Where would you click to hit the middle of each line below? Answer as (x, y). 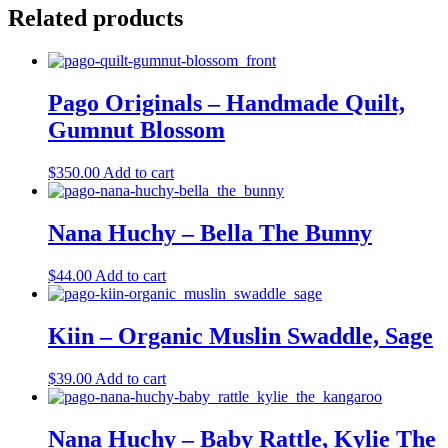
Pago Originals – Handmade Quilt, (226, 103)
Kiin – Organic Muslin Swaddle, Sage (240, 335)
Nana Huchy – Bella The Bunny (210, 232)
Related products (95, 18)
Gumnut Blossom (136, 130)
